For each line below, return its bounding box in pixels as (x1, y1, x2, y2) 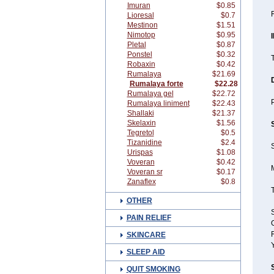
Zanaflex (127, 177, 156, 186)
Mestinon (127, 21, 158, 29)
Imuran (127, 1, 150, 10)
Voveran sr (127, 168, 163, 176)
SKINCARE (126, 231, 166, 239)
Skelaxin (127, 119, 156, 127)
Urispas (127, 148, 153, 157)
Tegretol (127, 128, 154, 137)
